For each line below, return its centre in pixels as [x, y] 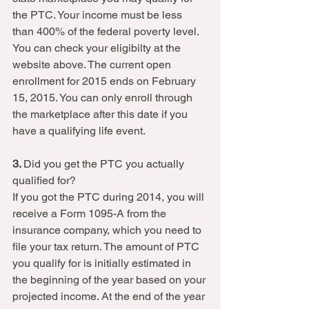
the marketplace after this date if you [101, 114]
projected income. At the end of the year [110, 296]
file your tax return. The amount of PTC [107, 247]
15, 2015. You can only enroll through [104, 98]
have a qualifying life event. [81, 131]
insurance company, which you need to [108, 230]
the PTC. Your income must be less [99, 15]
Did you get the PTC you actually [105, 164]
